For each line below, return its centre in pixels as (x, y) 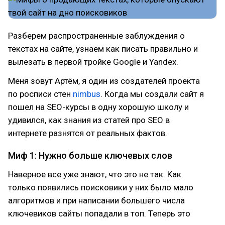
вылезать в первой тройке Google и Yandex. (93, 62)
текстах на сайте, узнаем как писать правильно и (103, 49)
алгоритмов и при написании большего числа (96, 200)
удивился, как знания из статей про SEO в (89, 120)
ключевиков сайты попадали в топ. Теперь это (99, 213)
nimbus (87, 94)
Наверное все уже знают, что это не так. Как (95, 174)
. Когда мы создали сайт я (152, 94)
